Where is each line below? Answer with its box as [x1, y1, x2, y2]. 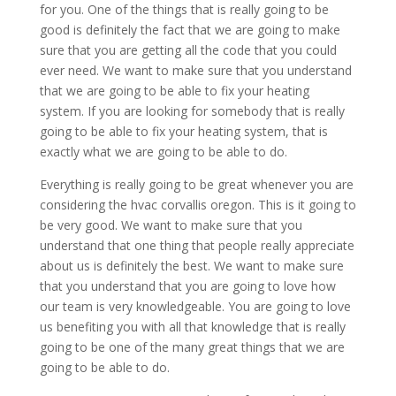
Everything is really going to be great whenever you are [39, 176, 354, 194]
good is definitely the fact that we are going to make [39, 21, 340, 39]
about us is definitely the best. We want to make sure [39, 257, 344, 275]
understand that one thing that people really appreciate [39, 237, 354, 255]
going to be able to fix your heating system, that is [39, 123, 328, 141]
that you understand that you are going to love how [39, 278, 336, 295]
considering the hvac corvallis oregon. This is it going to [39, 196, 356, 214]
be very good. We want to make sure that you [39, 217, 302, 234]
